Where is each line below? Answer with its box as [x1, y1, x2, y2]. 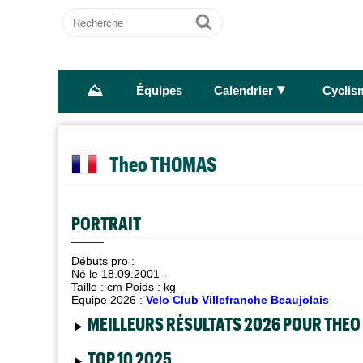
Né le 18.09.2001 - [71, 267, 167, 280]
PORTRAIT [71, 211, 141, 233]
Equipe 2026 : [71, 293, 146, 306]
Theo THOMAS [109, 151, 217, 176]
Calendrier [213, 84, 273, 98]
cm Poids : [107, 280, 164, 293]
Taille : [71, 280, 107, 293]
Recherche [62, 8, 126, 22]
